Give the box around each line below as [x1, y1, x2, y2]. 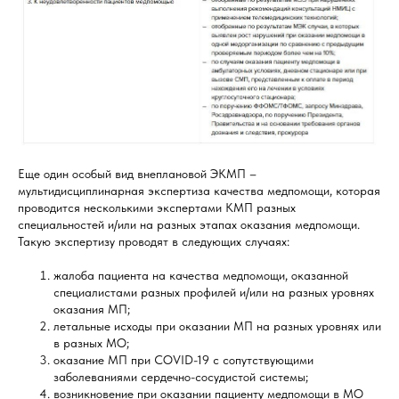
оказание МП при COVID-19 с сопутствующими [53, 353, 313, 368]
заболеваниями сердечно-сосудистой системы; [53, 370, 308, 385]
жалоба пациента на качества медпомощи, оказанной [53, 268, 348, 283]
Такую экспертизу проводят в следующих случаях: [18, 234, 289, 249]
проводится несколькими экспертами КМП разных [18, 200, 296, 216]
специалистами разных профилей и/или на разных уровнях [53, 285, 374, 300]
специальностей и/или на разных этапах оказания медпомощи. [18, 217, 360, 232]
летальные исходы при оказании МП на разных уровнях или [53, 319, 381, 334]
